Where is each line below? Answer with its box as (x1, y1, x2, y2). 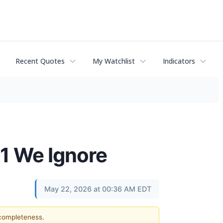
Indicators (163, 56, 195, 66)
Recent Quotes (15, 56, 65, 66)
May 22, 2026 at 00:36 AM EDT (44, 184, 151, 193)
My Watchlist (93, 56, 135, 66)
